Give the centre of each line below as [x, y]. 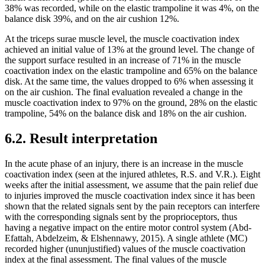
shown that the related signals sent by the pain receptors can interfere [132, 206]
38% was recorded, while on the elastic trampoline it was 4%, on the [132, 8]
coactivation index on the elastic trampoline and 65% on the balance [131, 70]
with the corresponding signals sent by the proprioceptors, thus [121, 216]
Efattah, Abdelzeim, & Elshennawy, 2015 [82, 238]
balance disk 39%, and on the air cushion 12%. [92, 18]
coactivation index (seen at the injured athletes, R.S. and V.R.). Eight [132, 174]
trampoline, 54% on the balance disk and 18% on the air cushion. [126, 113]
